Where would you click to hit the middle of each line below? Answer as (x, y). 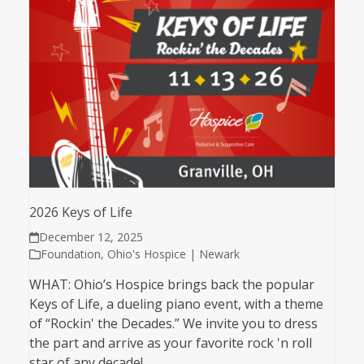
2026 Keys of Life (80, 212)
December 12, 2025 (91, 237)
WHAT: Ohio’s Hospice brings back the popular (171, 285)
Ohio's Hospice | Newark (173, 254)
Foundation (70, 254)
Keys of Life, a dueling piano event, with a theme (176, 304)
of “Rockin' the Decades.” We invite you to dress (173, 324)
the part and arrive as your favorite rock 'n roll (170, 343)
